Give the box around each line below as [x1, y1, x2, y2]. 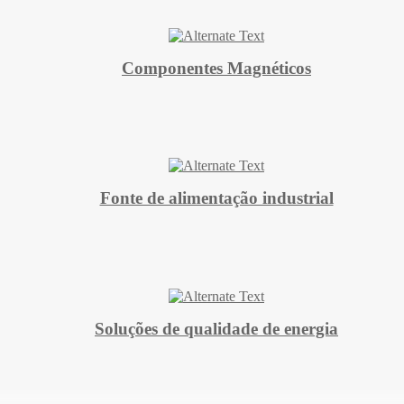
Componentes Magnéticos [122, 58, 311, 78]
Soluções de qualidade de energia [95, 319, 338, 339]
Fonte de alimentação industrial [99, 188, 334, 208]
